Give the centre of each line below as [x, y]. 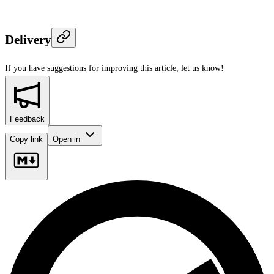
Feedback [27, 119]
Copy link [26, 139]
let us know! [202, 68]
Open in [68, 139]
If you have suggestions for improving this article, [92, 68]
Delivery [28, 39]
